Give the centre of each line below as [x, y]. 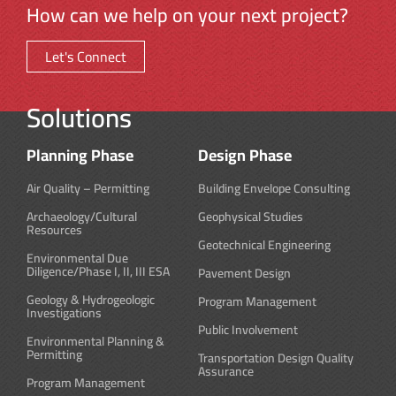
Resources [54, 230]
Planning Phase [80, 156]
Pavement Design [244, 274]
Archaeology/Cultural [82, 217]
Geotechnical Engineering [264, 245]
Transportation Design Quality [276, 358]
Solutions [79, 118]
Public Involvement [248, 330]
